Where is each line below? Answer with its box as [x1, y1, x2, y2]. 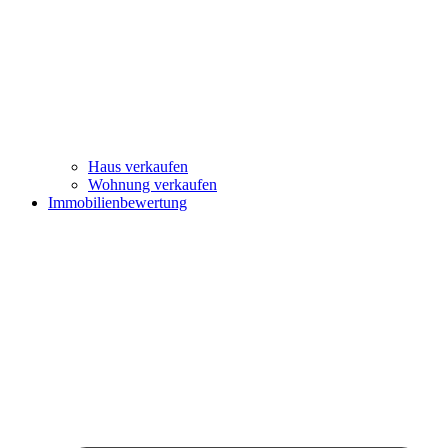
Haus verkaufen [88, 158, 188, 176]
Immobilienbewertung [48, 194, 187, 212]
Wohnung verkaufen [88, 176, 217, 194]
